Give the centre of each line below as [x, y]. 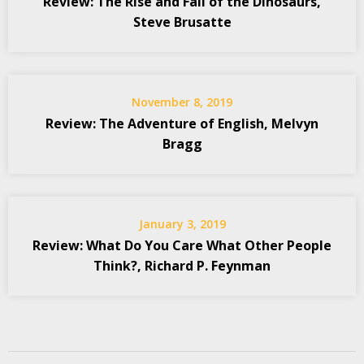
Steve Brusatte [182, 22]
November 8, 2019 [182, 102]
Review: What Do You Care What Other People [182, 245]
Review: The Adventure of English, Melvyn [182, 123]
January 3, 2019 [182, 223]
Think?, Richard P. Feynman [182, 265]
